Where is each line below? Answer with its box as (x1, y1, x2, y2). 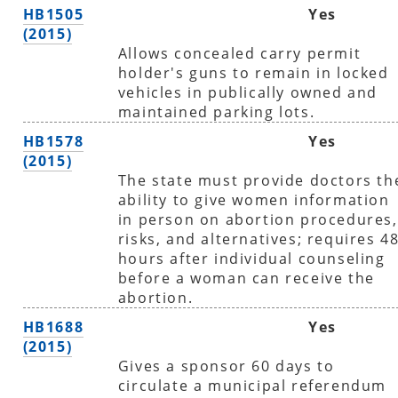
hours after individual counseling (117, 248, 386, 268)
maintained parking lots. (117, 101, 315, 122)
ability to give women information (117, 189, 390, 210)
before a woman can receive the (117, 267, 375, 288)
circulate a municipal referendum (117, 375, 386, 395)
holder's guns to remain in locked (117, 62, 389, 83)
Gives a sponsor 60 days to (117, 355, 335, 376)
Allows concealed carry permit (117, 43, 362, 63)
